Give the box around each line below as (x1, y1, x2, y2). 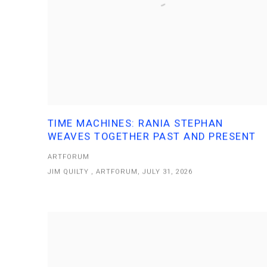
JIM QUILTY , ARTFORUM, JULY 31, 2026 (48, 167, 193, 176)
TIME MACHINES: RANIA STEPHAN (48, 117, 223, 129)
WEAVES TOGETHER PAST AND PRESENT (48, 131, 256, 142)
